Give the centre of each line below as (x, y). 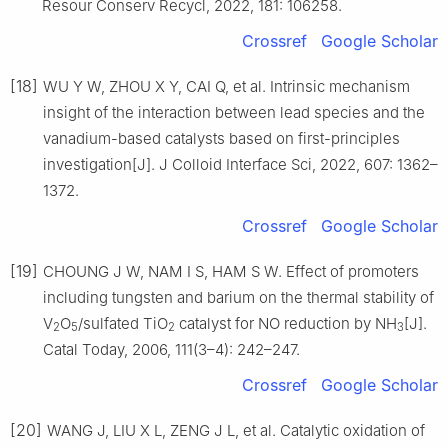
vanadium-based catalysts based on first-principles (221, 138)
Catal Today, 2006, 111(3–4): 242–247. (171, 349)
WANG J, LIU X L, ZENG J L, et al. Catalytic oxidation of (236, 430)
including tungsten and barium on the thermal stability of (238, 297)
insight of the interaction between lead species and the (234, 112)
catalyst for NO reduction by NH (286, 323)
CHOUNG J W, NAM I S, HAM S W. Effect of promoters (231, 271)
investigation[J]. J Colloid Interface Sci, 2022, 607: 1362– (240, 164)
